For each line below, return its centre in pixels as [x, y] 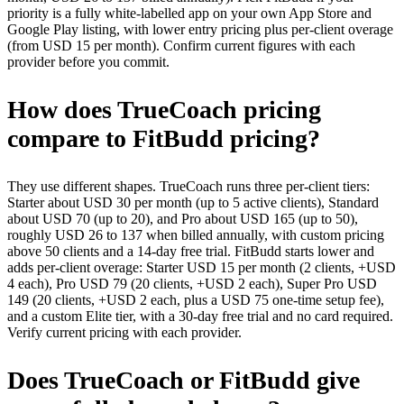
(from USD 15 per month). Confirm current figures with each [181, 45]
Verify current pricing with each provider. [124, 332]
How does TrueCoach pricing [164, 109]
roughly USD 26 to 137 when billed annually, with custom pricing [196, 234]
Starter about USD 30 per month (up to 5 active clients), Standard [193, 202]
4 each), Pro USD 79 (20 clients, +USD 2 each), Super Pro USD [192, 283]
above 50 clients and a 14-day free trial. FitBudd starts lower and [191, 251]
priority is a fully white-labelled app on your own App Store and [189, 13]
